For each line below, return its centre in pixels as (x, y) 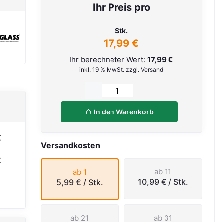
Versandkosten (70, 145)
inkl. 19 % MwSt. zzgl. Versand (121, 70)
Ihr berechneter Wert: (109, 60)
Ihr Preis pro (121, 7)
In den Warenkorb (123, 111)
